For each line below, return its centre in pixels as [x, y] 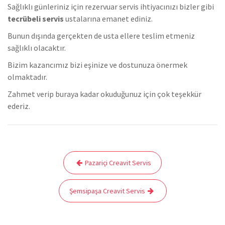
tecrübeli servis [36, 19]
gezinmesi [37, 174]
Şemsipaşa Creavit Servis [107, 191]
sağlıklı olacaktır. [37, 48]
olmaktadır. [27, 77]
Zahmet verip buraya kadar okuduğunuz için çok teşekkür [104, 94]
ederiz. [19, 106]
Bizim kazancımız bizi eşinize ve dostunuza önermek [97, 65]
